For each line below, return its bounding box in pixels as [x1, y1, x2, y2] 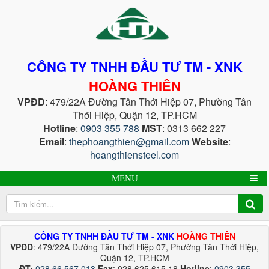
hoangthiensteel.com [90, 148, 179, 162]
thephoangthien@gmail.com [68, 134, 189, 148]
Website [191, 134, 228, 148]
